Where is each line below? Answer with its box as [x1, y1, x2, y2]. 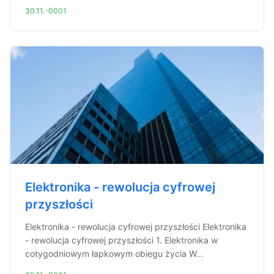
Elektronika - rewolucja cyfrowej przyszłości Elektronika [25, 221, 246, 232]
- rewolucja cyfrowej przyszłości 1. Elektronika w [25, 235, 218, 245]
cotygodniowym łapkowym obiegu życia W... [25, 248, 204, 259]
